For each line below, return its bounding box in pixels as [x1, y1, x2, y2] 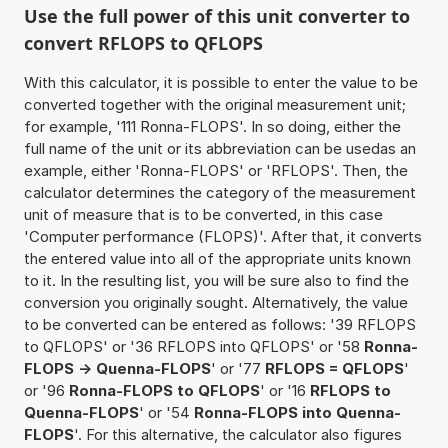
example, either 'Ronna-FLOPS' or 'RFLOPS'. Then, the [23, 160, 408, 180]
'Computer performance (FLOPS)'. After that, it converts [23, 226, 422, 246]
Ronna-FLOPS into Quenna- [193, 402, 401, 422]
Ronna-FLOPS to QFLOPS [68, 380, 260, 400]
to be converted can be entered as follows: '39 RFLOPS [23, 314, 416, 334]
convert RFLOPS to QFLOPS [23, 30, 263, 55]
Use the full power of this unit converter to [23, 3, 410, 28]
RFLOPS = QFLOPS [264, 358, 404, 378]
